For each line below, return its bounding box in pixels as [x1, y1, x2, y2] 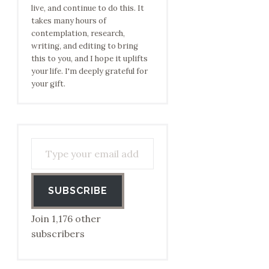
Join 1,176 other [31, 212, 101, 225]
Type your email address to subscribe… [31, 131, 74, 142]
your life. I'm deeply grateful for [31, 65, 148, 76]
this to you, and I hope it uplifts [31, 53, 148, 64]
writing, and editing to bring [31, 40, 139, 51]
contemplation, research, [31, 28, 125, 38]
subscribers [31, 227, 85, 240]
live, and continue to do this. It [31, 2, 145, 13]
